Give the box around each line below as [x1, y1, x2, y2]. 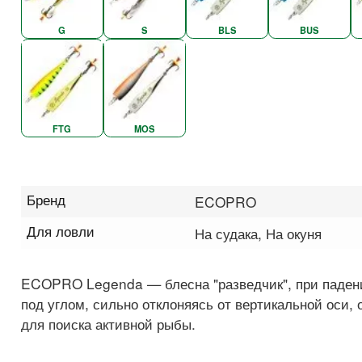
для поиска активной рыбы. [20, 314, 196, 335]
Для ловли [27, 221, 95, 242]
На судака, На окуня [195, 223, 322, 244]
